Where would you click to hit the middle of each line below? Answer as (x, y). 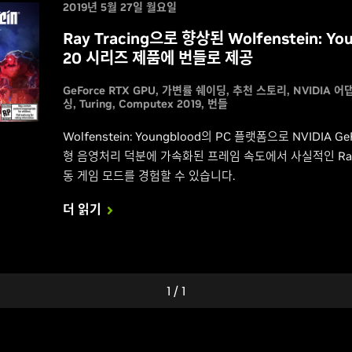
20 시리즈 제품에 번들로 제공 (158, 58)
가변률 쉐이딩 (194, 90)
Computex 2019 (159, 104)
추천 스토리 (259, 90)
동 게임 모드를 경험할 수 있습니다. (148, 176)
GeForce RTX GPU (109, 90)
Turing (95, 104)
